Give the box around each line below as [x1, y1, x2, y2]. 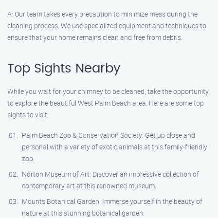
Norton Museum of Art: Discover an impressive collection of [22, 169, 199, 179]
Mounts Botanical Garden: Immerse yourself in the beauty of [22, 197, 202, 206]
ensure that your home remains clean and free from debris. [7, 33, 182, 42]
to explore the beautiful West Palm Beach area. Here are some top [7, 98, 204, 108]
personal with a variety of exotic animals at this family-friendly [22, 142, 207, 151]
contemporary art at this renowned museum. [22, 181, 156, 190]
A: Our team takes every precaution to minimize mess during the [7, 9, 198, 18]
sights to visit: [7, 110, 49, 119]
